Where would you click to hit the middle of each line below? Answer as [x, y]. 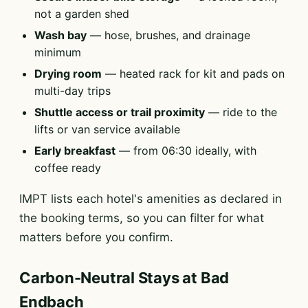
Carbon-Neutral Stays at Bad [124, 278]
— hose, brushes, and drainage [168, 35]
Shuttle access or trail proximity [120, 112]
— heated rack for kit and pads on [193, 74]
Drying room [68, 74]
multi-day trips [73, 91]
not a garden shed [82, 14]
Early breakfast [75, 151]
